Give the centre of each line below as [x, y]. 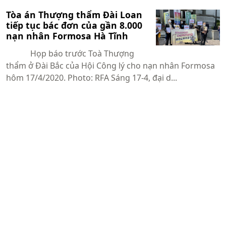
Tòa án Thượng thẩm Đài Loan [74, 14]
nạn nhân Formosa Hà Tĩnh [67, 36]
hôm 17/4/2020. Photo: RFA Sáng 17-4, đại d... [92, 77]
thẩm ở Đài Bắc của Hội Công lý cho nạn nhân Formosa [110, 65]
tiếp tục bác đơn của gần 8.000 [74, 25]
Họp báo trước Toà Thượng [70, 53]
